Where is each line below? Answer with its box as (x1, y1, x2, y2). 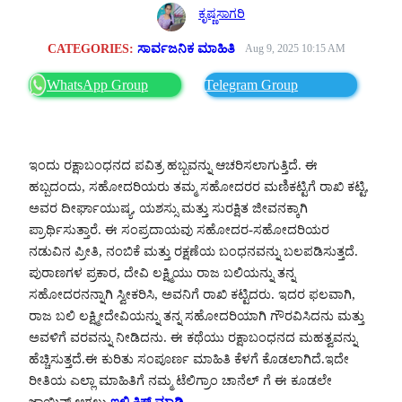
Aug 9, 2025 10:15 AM (244, 41, 345, 55)
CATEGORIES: (47, 40, 137, 56)
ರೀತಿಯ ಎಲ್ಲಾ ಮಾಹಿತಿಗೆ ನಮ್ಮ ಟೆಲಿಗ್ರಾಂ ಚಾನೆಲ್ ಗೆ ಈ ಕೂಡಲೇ (29, 372, 332, 388)
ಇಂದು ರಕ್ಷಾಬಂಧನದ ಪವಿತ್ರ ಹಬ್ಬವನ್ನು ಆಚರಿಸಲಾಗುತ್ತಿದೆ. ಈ (29, 157, 318, 172)
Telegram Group (205, 76, 298, 92)
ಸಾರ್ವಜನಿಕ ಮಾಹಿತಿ (136, 40, 235, 56)
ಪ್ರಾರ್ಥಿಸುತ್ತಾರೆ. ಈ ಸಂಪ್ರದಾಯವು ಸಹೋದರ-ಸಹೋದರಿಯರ (29, 222, 329, 237)
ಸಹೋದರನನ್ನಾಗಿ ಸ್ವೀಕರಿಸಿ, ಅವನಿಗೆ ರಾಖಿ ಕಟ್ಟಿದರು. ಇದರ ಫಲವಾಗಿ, (29, 286, 355, 301)
